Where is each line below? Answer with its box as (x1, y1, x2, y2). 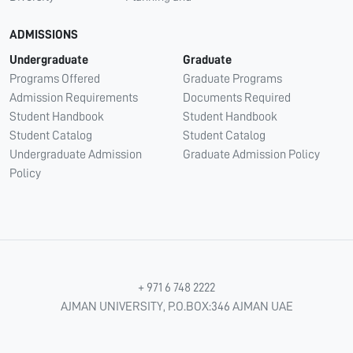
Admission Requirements (9, 91, 138, 104)
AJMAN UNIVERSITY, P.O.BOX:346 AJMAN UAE (60, 300, 293, 313)
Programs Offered (9, 72, 100, 85)
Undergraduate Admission (9, 148, 142, 161)
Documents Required (183, 91, 291, 104)
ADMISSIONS (9, 28, 78, 41)
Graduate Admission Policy (183, 148, 320, 161)
